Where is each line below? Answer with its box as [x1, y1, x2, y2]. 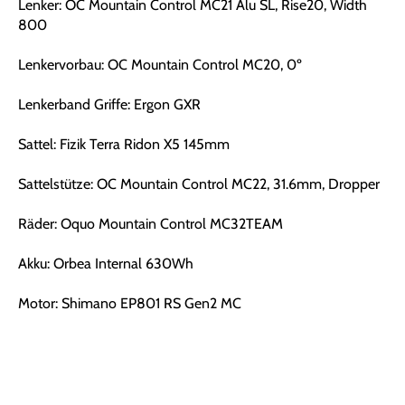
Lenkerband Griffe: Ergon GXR [18, 96, 201, 113]
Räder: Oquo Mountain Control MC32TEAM [18, 215, 283, 232]
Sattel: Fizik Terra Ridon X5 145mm [18, 136, 230, 153]
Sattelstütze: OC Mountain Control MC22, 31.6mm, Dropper [18, 175, 380, 193]
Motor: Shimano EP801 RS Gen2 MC [18, 295, 241, 312]
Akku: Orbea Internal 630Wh [18, 255, 193, 272]
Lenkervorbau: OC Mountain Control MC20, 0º [18, 56, 302, 73]
